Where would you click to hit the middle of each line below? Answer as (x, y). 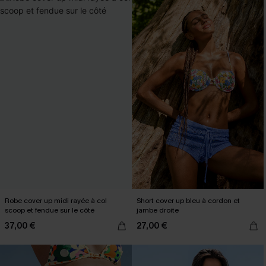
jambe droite (158, 210)
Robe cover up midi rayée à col (56, 201)
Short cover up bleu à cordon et (188, 201)
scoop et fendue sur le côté (50, 210)
